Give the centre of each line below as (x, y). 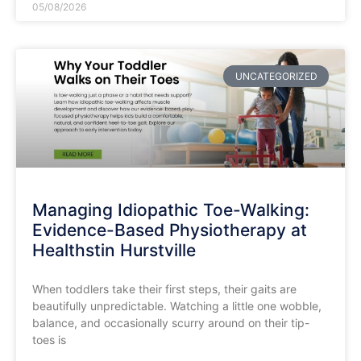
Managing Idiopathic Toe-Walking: (171, 210)
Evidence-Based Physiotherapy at (170, 230)
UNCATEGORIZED (276, 76)
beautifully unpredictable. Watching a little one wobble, (177, 306)
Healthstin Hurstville (114, 251)
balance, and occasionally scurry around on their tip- (171, 323)
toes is (49, 340)
